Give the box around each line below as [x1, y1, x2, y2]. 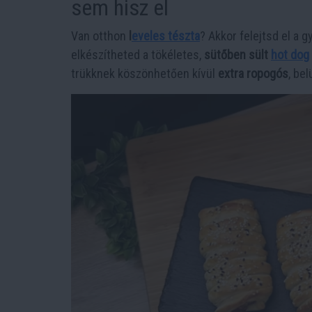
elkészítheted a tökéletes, [71, 47, 204, 62]
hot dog [271, 47, 309, 62]
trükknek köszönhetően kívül [71, 65, 218, 81]
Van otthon [71, 28, 129, 43]
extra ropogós [218, 65, 288, 81]
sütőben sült [204, 47, 271, 62]
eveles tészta [132, 28, 200, 43]
